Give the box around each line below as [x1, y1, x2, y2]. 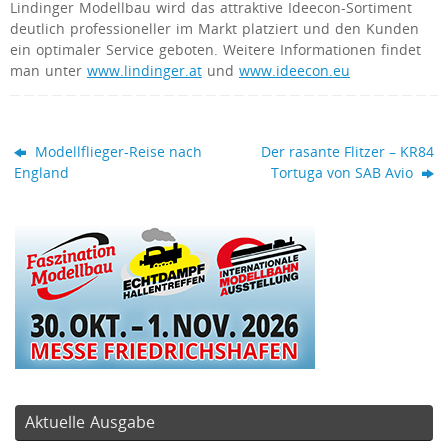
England [14, 164, 70, 183]
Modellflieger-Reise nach [31, 143, 203, 162]
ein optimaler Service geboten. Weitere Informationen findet [10, 40, 421, 59]
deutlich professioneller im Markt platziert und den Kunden [10, 19, 419, 38]
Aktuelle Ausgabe [25, 411, 155, 434]
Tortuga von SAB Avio [270, 164, 417, 183]
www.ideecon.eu [239, 61, 350, 80]
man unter [10, 61, 87, 80]
